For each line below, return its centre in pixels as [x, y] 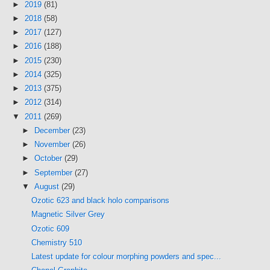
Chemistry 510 [57, 242]
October [49, 159]
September [54, 172]
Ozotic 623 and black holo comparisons [101, 201]
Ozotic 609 [51, 228]
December [53, 130]
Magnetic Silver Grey [68, 215]
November [53, 145]
